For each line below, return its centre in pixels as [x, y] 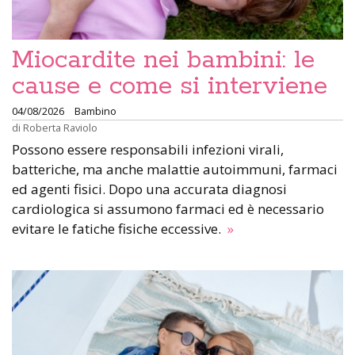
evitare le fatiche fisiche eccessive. [118, 229]
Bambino [95, 111]
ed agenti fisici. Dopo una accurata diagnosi [149, 189]
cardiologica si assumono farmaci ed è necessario [168, 209]
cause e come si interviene [170, 87]
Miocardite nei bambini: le [163, 61]
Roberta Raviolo [60, 128]
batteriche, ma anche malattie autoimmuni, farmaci [175, 170]
